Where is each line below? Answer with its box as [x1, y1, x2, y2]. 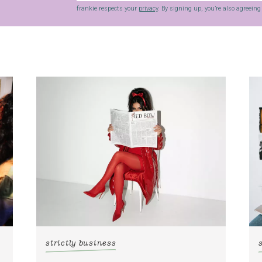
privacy [138, 5, 158, 13]
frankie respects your [76, 5, 139, 13]
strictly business [46, 239, 116, 247]
